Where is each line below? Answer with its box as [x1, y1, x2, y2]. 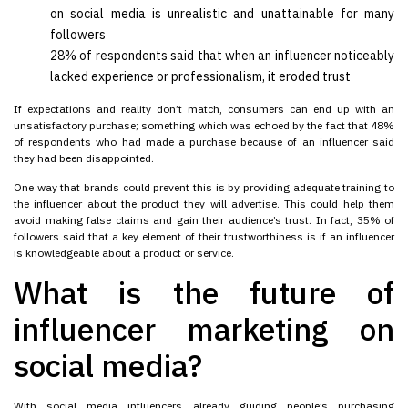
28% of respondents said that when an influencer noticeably [50, 47, 394, 65]
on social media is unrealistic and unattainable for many [50, 5, 394, 23]
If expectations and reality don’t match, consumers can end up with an [14, 101, 394, 116]
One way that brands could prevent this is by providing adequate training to [14, 180, 394, 195]
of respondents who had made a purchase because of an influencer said [14, 134, 394, 148]
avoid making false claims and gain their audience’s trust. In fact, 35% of [14, 213, 394, 228]
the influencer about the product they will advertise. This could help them [14, 197, 394, 211]
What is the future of [14, 272, 394, 313]
